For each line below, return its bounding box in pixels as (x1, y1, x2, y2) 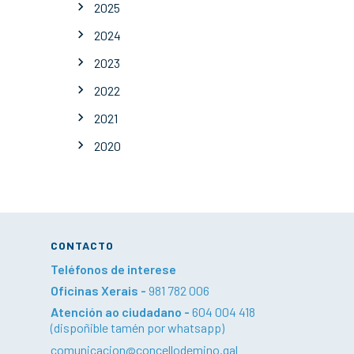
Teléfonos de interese (51, 262, 176, 277)
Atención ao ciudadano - (51, 304, 192, 319)
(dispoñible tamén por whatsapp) (51, 320, 224, 335)
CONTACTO (51, 239, 114, 252)
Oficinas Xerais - (51, 283, 149, 298)
